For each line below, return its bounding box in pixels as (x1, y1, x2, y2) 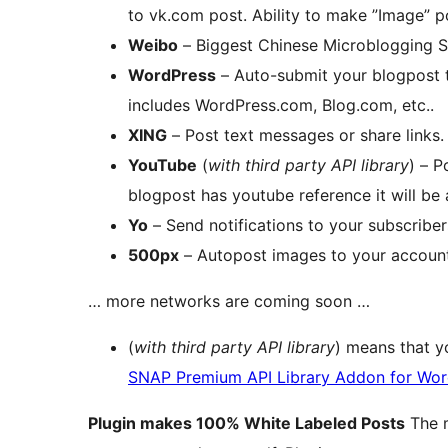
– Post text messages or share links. (167, 124, 444, 145)
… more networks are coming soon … (88, 290, 370, 311)
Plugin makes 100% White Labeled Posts (88, 412, 405, 433)
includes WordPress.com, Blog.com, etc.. (128, 94, 434, 115)
